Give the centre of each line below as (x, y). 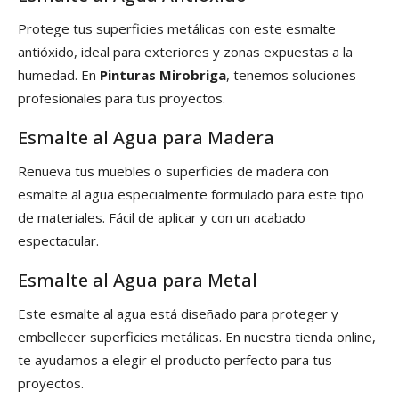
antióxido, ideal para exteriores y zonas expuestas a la (185, 52)
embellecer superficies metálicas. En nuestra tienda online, (197, 337)
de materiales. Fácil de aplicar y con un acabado (162, 218)
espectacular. (58, 241)
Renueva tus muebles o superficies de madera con (173, 171)
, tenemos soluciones (291, 75)
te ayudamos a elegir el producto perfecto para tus (175, 360)
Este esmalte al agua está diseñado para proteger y (178, 314)
